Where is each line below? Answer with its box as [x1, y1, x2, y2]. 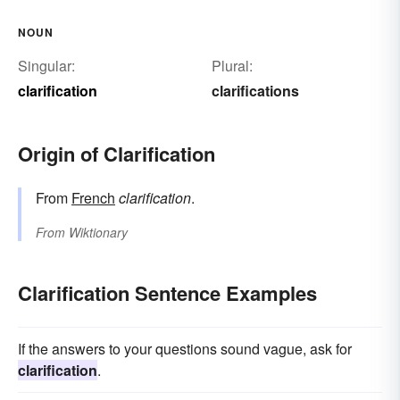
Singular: [18, 54, 75, 76]
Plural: [211, 54, 253, 76]
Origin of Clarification [18, 138, 215, 168]
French [71, 187, 115, 208]
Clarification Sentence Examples [18, 278, 317, 307]
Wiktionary [69, 222, 128, 241]
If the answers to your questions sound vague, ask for [18, 337, 352, 359]
